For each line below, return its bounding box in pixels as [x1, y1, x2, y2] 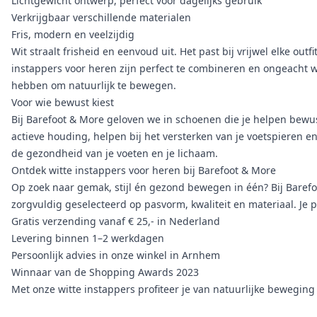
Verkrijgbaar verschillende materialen [11, 11, 191, 24]
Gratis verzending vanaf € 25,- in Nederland [11, 214, 220, 228]
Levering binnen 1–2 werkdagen [11, 231, 164, 245]
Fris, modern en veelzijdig [11, 28, 134, 41]
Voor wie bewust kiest [11, 96, 114, 109]
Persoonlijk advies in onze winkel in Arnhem [11, 248, 220, 262]
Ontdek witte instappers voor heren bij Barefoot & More [11, 163, 276, 177]
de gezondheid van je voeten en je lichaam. [11, 146, 218, 160]
